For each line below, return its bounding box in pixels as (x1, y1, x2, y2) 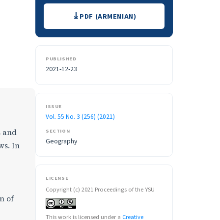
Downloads (43, 2, 101, 19)
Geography (46, 137, 77, 146)
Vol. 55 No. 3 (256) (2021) (46, 112, 115, 121)
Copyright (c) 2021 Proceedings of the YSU (46, 185, 155, 194)
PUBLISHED (46, 55, 77, 62)
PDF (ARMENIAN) (80, 11, 137, 22)
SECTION (46, 127, 70, 135)
